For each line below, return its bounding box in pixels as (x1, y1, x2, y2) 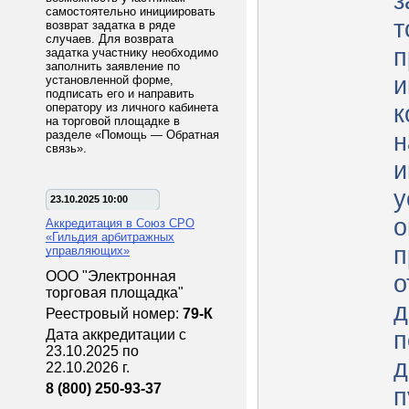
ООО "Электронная (46, 268, 176, 284)
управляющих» (46, 244, 130, 257)
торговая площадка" (46, 285, 187, 300)
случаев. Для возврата (46, 32, 173, 46)
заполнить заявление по (46, 59, 180, 73)
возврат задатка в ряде (46, 18, 175, 32)
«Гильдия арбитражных (46, 230, 174, 244)
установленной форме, (46, 73, 173, 87)
